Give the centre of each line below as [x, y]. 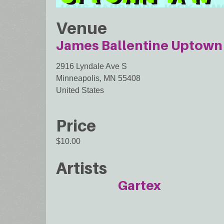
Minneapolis [78, 78]
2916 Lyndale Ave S [91, 66]
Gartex [140, 185]
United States [80, 90]
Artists [81, 168]
